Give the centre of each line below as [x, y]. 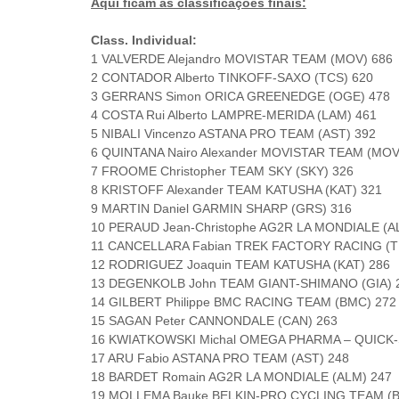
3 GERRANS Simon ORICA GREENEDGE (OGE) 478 [240, 96]
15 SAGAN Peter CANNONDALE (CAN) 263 [214, 321]
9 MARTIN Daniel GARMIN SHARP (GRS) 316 [221, 208]
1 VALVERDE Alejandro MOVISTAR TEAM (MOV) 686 [242, 59]
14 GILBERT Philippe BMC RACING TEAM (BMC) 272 [244, 302]
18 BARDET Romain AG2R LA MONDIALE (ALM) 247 [241, 377]
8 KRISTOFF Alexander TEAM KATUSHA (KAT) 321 [236, 190]
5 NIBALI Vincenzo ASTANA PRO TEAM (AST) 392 [233, 134]
